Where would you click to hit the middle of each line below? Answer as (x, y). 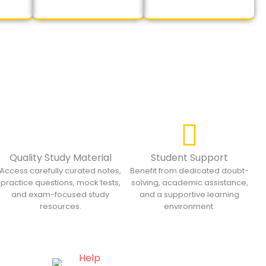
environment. (190, 206)
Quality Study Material (60, 158)
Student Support (190, 158)
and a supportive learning (190, 194)
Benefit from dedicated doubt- (190, 171)
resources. (60, 206)
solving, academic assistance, (189, 183)
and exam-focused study (61, 194)
